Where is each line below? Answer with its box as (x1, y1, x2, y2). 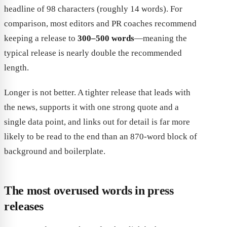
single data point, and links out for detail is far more (4, 117, 190, 127)
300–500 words (78, 33, 134, 44)
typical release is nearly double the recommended (4, 48, 182, 58)
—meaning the (134, 33, 187, 44)
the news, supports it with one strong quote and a (4, 102, 179, 112)
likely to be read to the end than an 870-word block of (4, 132, 197, 142)
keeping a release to (4, 33, 78, 44)
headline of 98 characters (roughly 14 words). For (4, 4, 182, 14)
